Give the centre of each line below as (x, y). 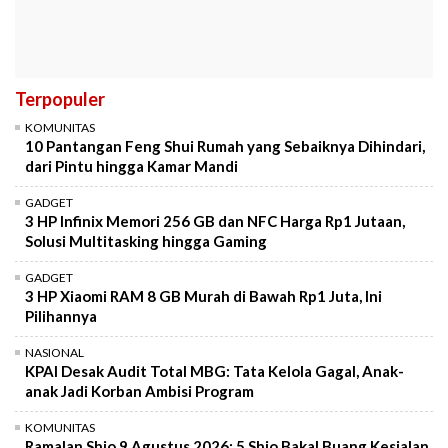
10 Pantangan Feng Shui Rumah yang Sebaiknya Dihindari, (225, 146)
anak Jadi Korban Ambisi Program (139, 391)
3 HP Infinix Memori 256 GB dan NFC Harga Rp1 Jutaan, (215, 221)
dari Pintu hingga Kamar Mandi (131, 166)
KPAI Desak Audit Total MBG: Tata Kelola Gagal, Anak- (214, 371)
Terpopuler (60, 99)
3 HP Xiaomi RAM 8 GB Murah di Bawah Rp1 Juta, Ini (203, 296)
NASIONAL (54, 353)
